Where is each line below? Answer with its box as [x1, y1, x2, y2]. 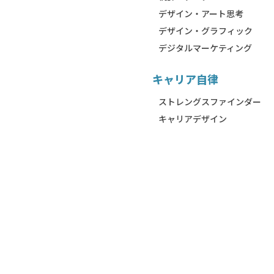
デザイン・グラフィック [158, 24, 253, 37]
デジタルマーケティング [158, 42, 252, 54]
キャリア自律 [152, 71, 218, 87]
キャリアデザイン [158, 113, 227, 125]
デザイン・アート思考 [158, 7, 243, 20]
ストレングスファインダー [158, 95, 261, 108]
